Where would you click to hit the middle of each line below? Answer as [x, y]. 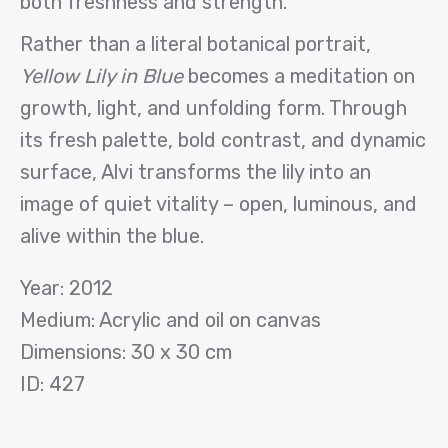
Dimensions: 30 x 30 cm [126, 352]
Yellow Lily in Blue [101, 76]
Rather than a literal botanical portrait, [195, 44]
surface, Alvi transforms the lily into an [195, 172]
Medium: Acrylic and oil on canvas [170, 320]
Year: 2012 [66, 288]
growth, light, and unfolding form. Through [213, 108]
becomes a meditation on [299, 76]
